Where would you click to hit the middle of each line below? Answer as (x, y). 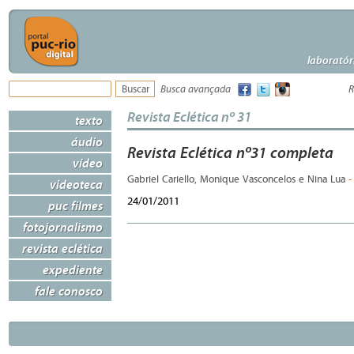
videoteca (76, 184)
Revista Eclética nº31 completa (230, 153)
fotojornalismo (63, 227)
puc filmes (75, 205)
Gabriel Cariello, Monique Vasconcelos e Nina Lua (238, 180)
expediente (73, 269)
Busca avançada (196, 90)
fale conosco (69, 291)
